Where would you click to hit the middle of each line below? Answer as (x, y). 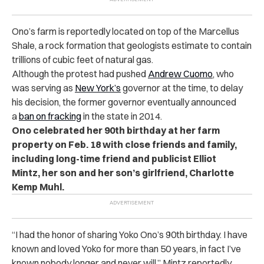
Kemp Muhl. (38, 187)
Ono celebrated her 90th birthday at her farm (116, 130)
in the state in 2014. (122, 116)
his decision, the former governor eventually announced (124, 102)
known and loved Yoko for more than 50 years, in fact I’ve (126, 248)
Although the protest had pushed (80, 73)
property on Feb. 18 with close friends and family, (124, 144)
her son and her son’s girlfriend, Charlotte (138, 172)
